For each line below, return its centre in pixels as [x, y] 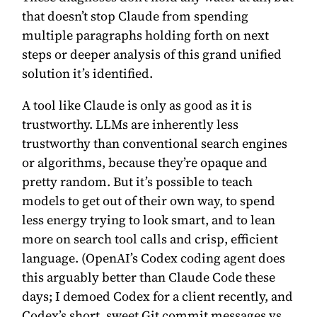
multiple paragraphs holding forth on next [146, 35]
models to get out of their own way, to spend [149, 200]
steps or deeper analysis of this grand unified [152, 54]
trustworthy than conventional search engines [155, 143]
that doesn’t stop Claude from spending [136, 16]
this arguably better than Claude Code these [149, 277]
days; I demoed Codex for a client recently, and [158, 296]
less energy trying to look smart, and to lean [149, 219]
